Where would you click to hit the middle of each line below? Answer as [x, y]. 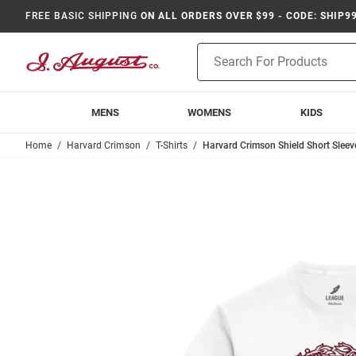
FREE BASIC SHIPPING [82, 16]
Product [217, 51]
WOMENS [210, 112]
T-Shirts [172, 145]
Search [214, 68]
